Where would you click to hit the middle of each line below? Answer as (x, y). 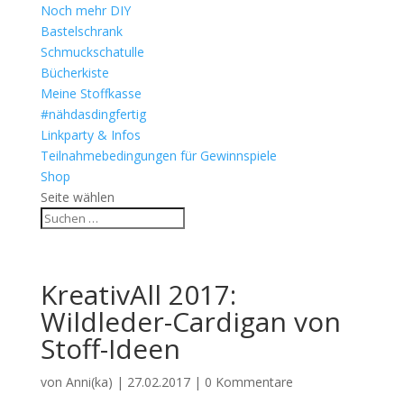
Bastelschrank (81, 31)
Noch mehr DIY (85, 10)
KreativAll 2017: (138, 294)
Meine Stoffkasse (91, 93)
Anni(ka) (89, 382)
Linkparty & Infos (90, 135)
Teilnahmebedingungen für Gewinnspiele (158, 156)
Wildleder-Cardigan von (190, 321)
